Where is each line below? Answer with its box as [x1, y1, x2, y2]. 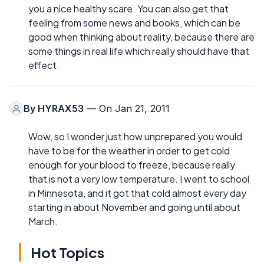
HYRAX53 [38, 103, 84, 115]
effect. [28, 59, 60, 72]
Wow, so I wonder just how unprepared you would [28, 130, 242, 143]
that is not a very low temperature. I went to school [28, 173, 249, 186]
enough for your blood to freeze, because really [28, 159, 235, 171]
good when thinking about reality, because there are [28, 31, 255, 44]
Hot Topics [31, 243, 104, 262]
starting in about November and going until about [28, 201, 240, 214]
